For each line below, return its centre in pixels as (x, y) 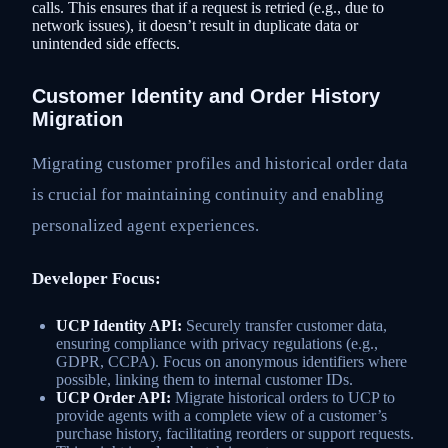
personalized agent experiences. (145, 225)
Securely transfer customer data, (284, 325)
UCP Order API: (113, 397)
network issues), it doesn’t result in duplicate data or (195, 26)
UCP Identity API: (119, 325)
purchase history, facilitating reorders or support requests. (235, 433)
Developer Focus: (96, 279)
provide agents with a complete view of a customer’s (221, 415)
